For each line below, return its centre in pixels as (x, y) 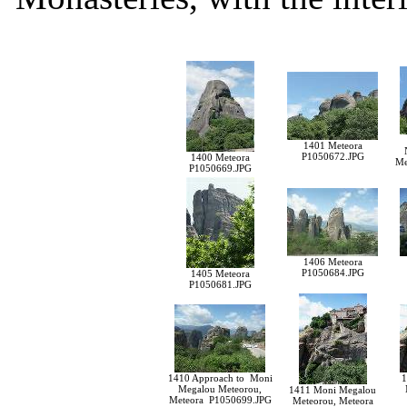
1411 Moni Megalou (333, 390)
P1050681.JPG (220, 284)
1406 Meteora (333, 262)
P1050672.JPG (333, 156)
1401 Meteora (333, 145)
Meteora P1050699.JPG (220, 400)
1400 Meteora (220, 157)
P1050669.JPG (220, 168)
